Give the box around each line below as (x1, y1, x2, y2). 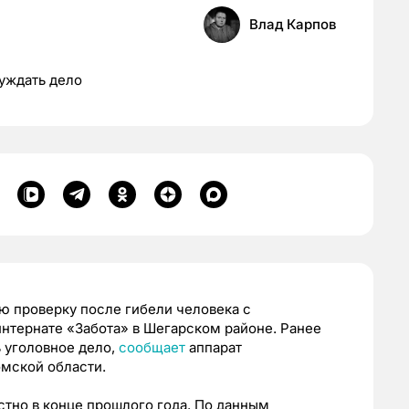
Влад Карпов (249, 16, 337, 34)
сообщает (119, 339, 185, 357)
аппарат (185, 339, 242, 357)
